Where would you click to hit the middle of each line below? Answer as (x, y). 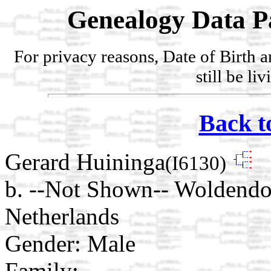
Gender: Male (70, 244)
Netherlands (62, 217)
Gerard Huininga (85, 162)
